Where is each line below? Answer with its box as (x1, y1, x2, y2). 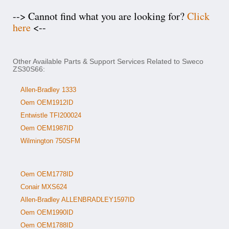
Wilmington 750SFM (20, 137, 80, 145)
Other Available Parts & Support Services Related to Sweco (13, 57, 203, 65)
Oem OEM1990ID (20, 209, 73, 216)
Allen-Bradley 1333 (20, 86, 76, 94)
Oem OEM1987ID (20, 124, 73, 132)
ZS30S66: (13, 65, 45, 73)
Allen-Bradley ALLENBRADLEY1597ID (20, 196, 134, 203)
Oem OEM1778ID (20, 170, 73, 178)
